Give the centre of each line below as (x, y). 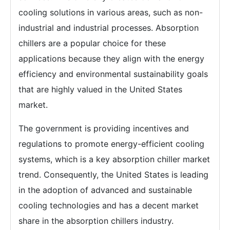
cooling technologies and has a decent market (109, 205)
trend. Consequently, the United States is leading (113, 175)
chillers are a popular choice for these (92, 43)
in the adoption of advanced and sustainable (105, 190)
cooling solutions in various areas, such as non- (111, 12)
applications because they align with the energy (111, 59)
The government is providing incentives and (104, 128)
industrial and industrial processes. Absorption (109, 28)
